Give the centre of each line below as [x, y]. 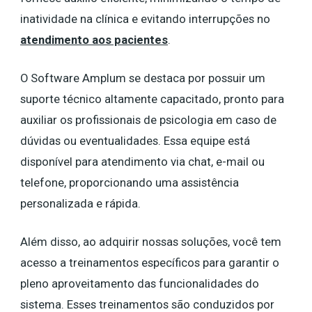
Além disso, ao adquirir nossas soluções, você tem [151, 242]
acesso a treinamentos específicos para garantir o [150, 263]
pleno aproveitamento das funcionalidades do [140, 283]
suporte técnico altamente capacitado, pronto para [152, 99]
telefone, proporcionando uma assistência [130, 182]
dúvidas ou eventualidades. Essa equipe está [135, 141]
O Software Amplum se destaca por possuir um [143, 78]
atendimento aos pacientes [94, 40]
